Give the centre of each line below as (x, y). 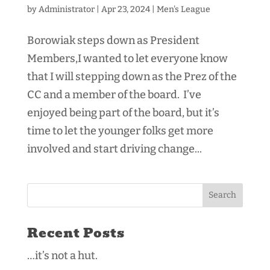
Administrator (66, 9)
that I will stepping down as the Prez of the (132, 76)
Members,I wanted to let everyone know (127, 58)
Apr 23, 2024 (125, 9)
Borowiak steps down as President (113, 40)
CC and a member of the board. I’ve (114, 94)
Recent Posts (76, 233)
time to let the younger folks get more (120, 130)
